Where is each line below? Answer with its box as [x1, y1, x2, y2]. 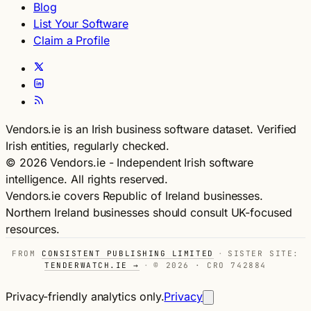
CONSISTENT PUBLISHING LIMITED [42, 248, 214, 258]
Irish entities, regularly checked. [6, 138, 170, 153]
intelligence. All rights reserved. [6, 171, 169, 186]
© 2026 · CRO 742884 [153, 260, 267, 270]
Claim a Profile [33, 33, 110, 47]
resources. [6, 221, 60, 236]
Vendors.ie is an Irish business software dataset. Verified [6, 121, 297, 136]
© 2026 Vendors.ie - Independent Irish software [6, 155, 254, 169]
